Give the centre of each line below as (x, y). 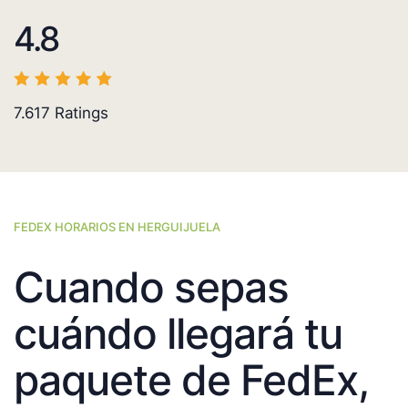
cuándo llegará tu (178, 334)
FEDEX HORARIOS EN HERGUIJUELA (117, 227)
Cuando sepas (151, 287)
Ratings (79, 113)
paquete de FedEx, (191, 380)
